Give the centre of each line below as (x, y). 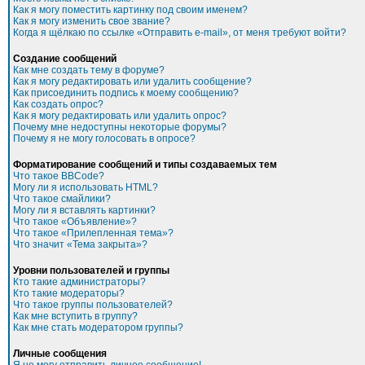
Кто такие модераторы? (69, 293)
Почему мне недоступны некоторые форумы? (120, 127)
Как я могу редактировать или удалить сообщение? (132, 81)
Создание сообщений (65, 59)
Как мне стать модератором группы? (98, 328)
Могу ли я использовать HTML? (86, 187)
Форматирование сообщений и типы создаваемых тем (145, 165)
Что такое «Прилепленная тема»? (93, 233)
